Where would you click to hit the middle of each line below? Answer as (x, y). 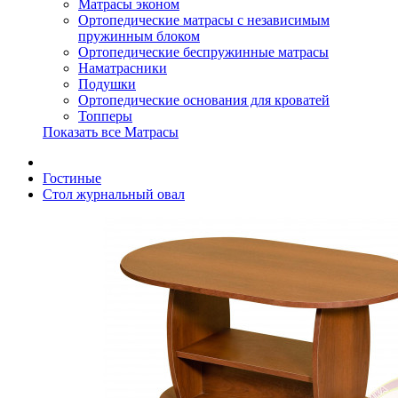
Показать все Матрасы (111, 132)
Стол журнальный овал (114, 194)
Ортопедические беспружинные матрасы (203, 52)
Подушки (107, 84)
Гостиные (72, 178)
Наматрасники (123, 68)
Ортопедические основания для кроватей (204, 100)
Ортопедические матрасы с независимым (204, 20)
